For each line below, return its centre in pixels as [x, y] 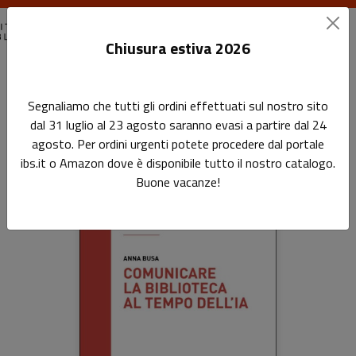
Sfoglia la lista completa [93, 232]
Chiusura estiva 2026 [178, 48]
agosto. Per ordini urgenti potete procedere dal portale [178, 144]
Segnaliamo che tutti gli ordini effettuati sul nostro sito [178, 106]
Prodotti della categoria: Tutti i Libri [158, 206]
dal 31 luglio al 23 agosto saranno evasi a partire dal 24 [178, 125]
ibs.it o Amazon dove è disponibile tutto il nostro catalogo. [178, 163]
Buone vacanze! [178, 182]
